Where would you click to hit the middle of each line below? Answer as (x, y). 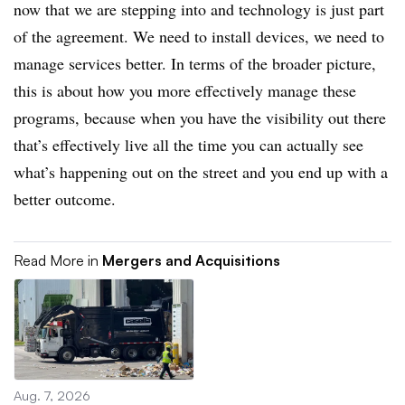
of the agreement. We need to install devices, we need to (199, 36)
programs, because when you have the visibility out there (200, 117)
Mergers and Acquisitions (191, 260)
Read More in (58, 260)
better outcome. (65, 198)
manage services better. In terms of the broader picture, (195, 63)
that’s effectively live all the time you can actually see (188, 144)
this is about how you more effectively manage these (185, 90)
